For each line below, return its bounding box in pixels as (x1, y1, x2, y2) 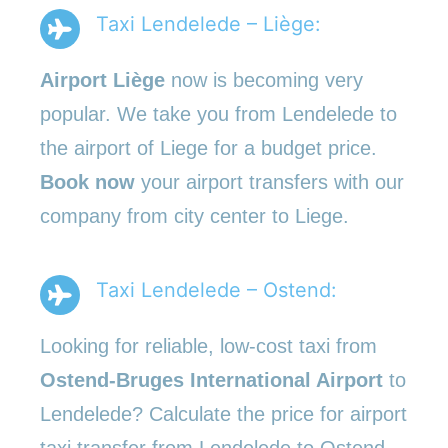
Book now (40, 170, 135, 193)
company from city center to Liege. (40, 204, 349, 227)
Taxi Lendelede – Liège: (96, 11, 321, 36)
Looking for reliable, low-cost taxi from (40, 334, 377, 357)
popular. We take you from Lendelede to (40, 102, 397, 125)
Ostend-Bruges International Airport (40, 368, 383, 391)
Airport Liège (40, 68, 165, 91)
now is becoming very (165, 68, 363, 91)
